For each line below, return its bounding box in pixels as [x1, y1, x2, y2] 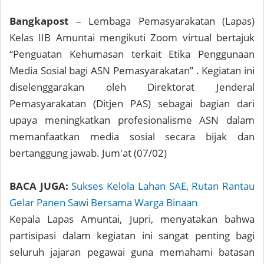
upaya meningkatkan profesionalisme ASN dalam [9, 113, 255, 127]
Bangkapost [9, 14, 76, 28]
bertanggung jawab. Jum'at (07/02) [9, 146, 167, 160]
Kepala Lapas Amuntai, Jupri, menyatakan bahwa [9, 212, 255, 226]
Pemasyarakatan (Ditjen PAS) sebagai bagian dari [9, 97, 255, 110]
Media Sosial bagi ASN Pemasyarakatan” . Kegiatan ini [9, 64, 255, 77]
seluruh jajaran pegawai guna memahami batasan [9, 245, 255, 259]
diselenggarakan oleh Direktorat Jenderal [9, 80, 255, 94]
